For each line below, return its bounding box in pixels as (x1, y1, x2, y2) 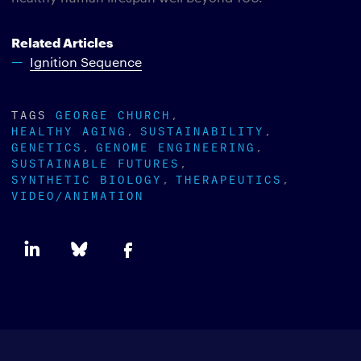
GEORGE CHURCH (56, 105, 171, 122)
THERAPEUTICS (176, 169, 282, 186)
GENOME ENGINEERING (96, 137, 255, 154)
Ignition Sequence (30, 53, 142, 70)
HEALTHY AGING (11, 121, 127, 138)
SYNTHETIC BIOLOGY (11, 169, 162, 186)
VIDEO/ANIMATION (11, 185, 144, 202)
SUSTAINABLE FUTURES (11, 153, 180, 170)
